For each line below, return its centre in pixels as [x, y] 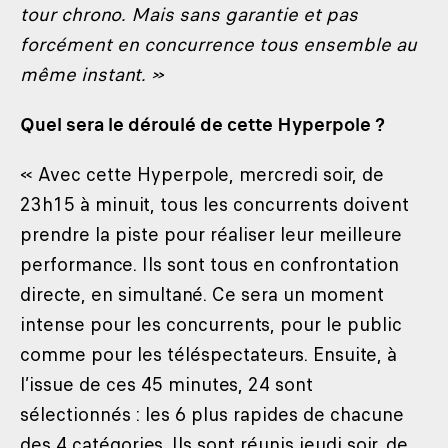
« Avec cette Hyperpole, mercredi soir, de [202, 174]
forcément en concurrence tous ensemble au [218, 44]
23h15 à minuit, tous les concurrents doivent [214, 204]
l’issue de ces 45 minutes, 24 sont [166, 384]
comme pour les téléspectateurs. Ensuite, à [208, 354]
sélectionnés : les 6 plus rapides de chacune [212, 414]
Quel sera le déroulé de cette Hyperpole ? [202, 124]
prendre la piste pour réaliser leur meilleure [211, 234]
